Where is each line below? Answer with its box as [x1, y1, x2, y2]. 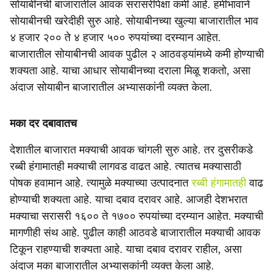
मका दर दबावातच [10, 117, 77, 130]
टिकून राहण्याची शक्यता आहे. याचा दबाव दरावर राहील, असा [10, 243, 242, 255]
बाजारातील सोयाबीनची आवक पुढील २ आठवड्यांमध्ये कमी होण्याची [10, 48, 264, 60]
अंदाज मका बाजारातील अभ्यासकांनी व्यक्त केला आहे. [10, 260, 214, 272]
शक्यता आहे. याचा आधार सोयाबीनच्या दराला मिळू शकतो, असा [10, 64, 250, 77]
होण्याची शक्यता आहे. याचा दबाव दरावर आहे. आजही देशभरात [10, 193, 247, 206]
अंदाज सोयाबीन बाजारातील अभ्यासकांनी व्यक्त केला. [10, 81, 212, 93]
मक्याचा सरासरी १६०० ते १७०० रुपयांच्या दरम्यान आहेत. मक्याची [10, 210, 263, 222]
